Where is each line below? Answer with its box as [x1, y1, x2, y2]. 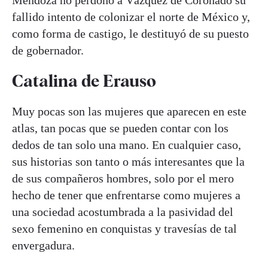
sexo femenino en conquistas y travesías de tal [12, 221, 237, 235]
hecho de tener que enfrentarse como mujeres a [12, 188, 240, 202]
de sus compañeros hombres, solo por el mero [12, 171, 234, 185]
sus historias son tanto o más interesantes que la [12, 154, 245, 168]
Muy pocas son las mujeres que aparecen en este [12, 104, 246, 118]
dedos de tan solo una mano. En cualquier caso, [12, 138, 241, 151]
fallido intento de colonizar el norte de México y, [12, 10, 250, 23]
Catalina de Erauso [12, 70, 156, 91]
